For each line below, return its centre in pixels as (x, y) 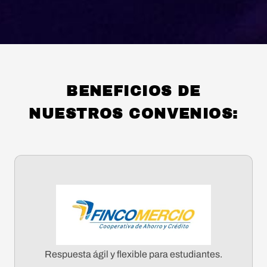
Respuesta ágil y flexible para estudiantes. (133, 254)
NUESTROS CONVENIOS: (133, 114)
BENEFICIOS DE (133, 91)
